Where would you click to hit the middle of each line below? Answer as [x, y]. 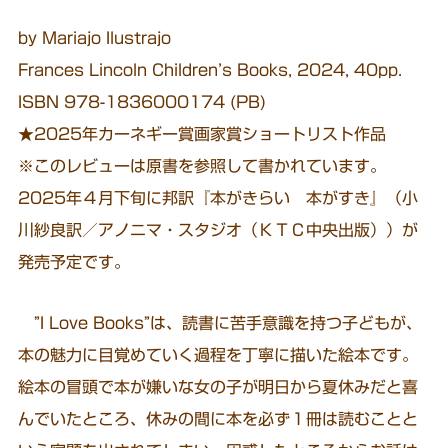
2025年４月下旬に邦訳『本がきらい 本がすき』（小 [218, 198]
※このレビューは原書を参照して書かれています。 [202, 166]
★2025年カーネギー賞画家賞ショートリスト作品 [202, 134]
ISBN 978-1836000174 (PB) [142, 102]
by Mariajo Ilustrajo [95, 38]
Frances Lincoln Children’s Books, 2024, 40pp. [210, 70]
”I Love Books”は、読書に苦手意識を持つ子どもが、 [220, 323]
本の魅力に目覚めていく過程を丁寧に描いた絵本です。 [218, 355]
